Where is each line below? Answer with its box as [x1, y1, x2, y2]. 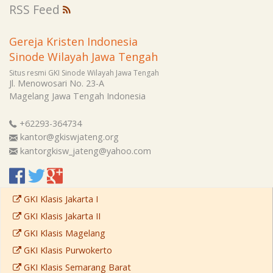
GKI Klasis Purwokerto [21, 244, 112, 256]
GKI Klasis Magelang [21, 227, 105, 239]
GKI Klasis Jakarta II [21, 210, 101, 222]
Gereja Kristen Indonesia [9, 34, 138, 49]
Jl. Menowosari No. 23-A [9, 77, 104, 89]
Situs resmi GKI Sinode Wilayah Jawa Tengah [9, 67, 159, 78]
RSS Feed [9, 1, 63, 18]
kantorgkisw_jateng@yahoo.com [20, 144, 151, 157]
